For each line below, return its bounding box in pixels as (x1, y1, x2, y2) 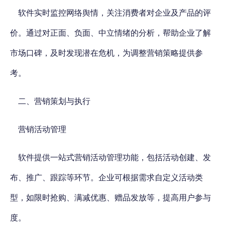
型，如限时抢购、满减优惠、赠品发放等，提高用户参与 (10, 192, 211, 203)
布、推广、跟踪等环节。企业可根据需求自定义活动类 (10, 172, 203, 183)
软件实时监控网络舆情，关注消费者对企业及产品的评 (18, 8, 211, 18)
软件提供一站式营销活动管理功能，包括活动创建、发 (18, 152, 211, 163)
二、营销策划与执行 (18, 96, 90, 106)
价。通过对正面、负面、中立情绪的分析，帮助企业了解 (10, 28, 211, 38)
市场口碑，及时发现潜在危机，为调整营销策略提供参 (10, 48, 203, 58)
